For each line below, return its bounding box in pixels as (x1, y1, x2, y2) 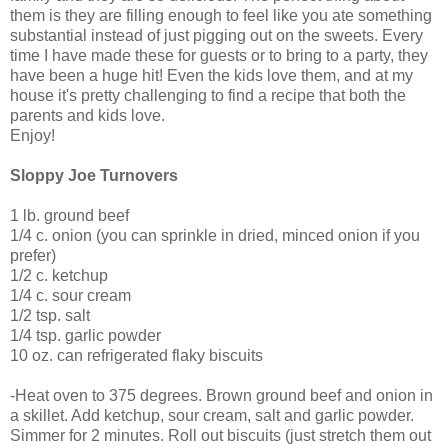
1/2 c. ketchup (10, 266, 108, 284)
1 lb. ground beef (10, 206, 129, 224)
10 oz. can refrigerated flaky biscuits (10, 346, 263, 364)
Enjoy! (10, 126, 55, 144)
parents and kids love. (10, 106, 165, 124)
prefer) (10, 246, 56, 264)
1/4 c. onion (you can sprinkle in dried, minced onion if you (10, 226, 420, 244)
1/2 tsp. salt (10, 306, 90, 324)
